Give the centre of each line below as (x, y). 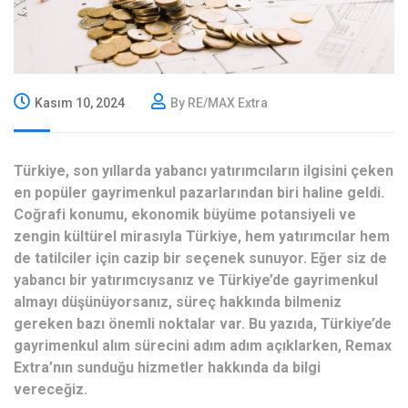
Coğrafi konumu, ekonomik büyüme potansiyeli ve (185, 214)
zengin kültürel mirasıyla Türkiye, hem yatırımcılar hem (202, 236)
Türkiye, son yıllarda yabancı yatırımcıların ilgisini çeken (204, 170)
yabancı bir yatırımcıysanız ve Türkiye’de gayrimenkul (196, 280)
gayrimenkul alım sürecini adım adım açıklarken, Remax (203, 345)
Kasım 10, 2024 (80, 102)
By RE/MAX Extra (219, 102)
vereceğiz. (51, 389)
